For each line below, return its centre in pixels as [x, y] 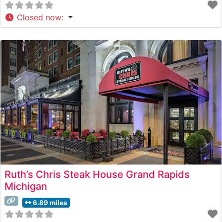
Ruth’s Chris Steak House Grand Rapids [97, 174]
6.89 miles [50, 202]
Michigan [26, 186]
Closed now [39, 17]
